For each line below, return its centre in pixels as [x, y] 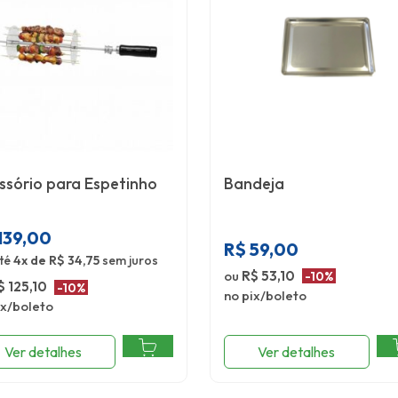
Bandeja [255, 183]
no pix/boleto [266, 295]
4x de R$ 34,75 [56, 261]
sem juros [129, 261]
